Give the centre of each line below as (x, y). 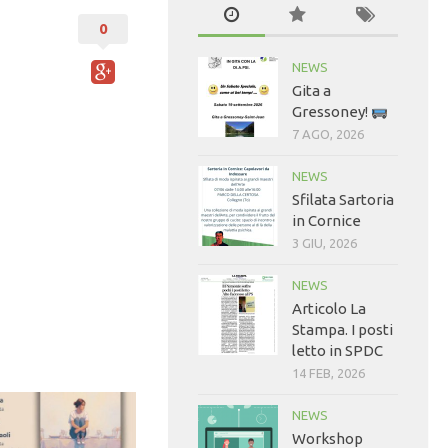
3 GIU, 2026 (324, 243)
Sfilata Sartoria (343, 200)
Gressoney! (331, 112)
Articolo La (329, 309)
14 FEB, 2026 (328, 373)
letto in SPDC (337, 351)
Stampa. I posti (342, 330)
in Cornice (326, 221)
